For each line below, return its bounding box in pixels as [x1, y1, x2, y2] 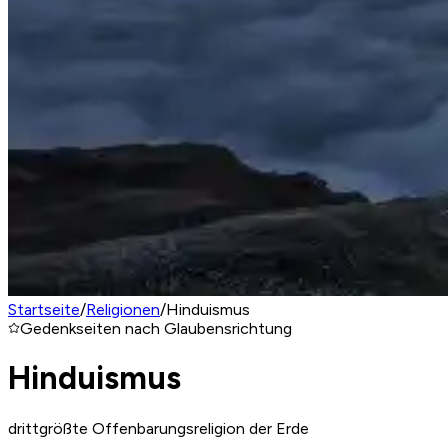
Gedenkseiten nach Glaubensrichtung [20, 319, 292, 338]
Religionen [86, 300, 160, 319]
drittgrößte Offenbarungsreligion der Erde [8, 418, 309, 438]
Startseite [8, 300, 80, 319]
